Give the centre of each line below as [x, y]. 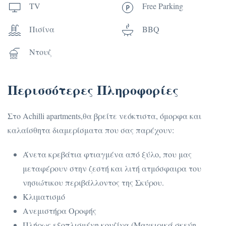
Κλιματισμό [44, 196]
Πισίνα [42, 29]
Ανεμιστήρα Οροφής [60, 210]
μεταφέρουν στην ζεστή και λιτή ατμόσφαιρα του [112, 168]
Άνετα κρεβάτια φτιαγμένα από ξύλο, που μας [107, 154]
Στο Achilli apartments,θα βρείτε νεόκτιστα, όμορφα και [104, 116]
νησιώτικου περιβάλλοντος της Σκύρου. [93, 182]
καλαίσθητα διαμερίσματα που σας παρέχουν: [91, 130]
